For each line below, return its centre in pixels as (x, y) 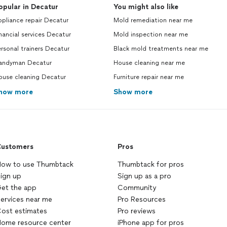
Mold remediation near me (153, 20)
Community (137, 188)
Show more (133, 92)
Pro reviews (137, 211)
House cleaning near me (149, 63)
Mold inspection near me (151, 34)
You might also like (146, 7)
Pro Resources (142, 199)
